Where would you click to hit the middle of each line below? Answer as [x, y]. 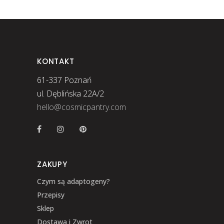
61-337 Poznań [64, 80]
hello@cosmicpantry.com [81, 107]
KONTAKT [56, 61]
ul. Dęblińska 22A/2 [70, 93]
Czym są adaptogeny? [73, 181]
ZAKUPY [52, 164]
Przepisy [51, 194]
